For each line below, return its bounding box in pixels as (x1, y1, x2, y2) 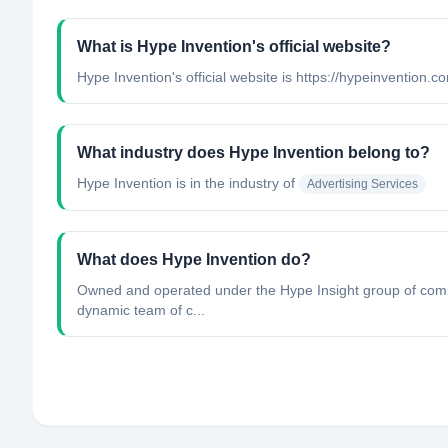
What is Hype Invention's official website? (77, 38, 391, 55)
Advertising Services (307, 177, 418, 191)
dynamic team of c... (77, 302, 205, 318)
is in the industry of (172, 175, 295, 191)
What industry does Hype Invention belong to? (77, 144, 430, 161)
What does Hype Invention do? (77, 251, 311, 268)
